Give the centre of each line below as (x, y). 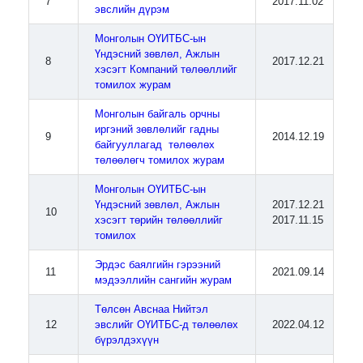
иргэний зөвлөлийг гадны (157, 129)
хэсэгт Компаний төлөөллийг (167, 69)
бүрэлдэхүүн (127, 340)
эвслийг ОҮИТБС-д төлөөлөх (167, 325)
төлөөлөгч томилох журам (160, 160)
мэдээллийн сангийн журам (164, 280)
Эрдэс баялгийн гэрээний (158, 265)
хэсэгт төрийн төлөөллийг (159, 220)
